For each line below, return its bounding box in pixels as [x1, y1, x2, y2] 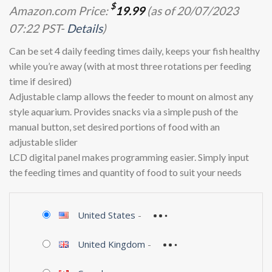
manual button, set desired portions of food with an [9, 121, 220, 133]
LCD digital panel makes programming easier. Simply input [9, 151, 249, 163]
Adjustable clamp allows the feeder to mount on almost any [9, 90, 253, 103]
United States [77, 209, 135, 222]
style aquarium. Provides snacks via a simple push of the [9, 106, 238, 118]
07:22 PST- [9, 21, 67, 36]
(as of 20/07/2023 [144, 4, 239, 18]
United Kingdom [77, 238, 145, 251]
